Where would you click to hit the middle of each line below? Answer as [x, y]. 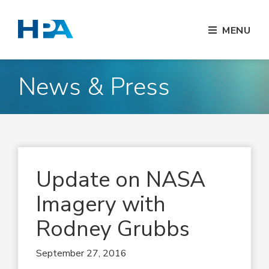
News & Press [94, 87]
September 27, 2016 [82, 253]
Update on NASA [121, 180]
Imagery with [101, 204]
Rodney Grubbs [113, 229]
